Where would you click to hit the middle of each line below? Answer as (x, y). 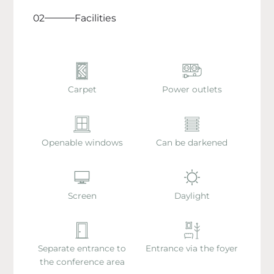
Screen (82, 195)
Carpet (82, 89)
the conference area (82, 262)
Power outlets (192, 89)
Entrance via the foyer (192, 249)
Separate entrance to (82, 249)
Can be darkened (192, 142)
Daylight (192, 195)
